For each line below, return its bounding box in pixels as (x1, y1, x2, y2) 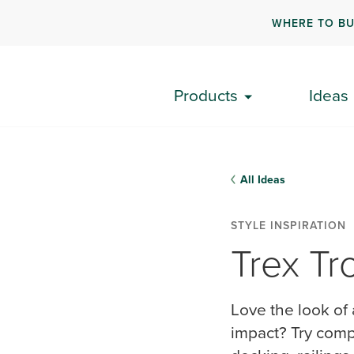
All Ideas (240, 171, 285, 187)
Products (173, 83, 238, 107)
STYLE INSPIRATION (231, 217, 346, 233)
